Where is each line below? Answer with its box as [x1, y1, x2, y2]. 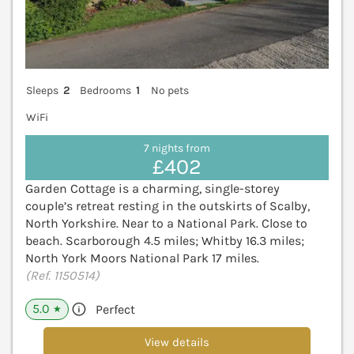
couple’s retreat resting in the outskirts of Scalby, [25, 198, 310, 214]
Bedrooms [80, 84, 132, 98]
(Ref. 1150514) [25, 268, 100, 284]
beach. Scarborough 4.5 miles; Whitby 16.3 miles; [25, 233, 304, 249]
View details [145, 335, 209, 350]
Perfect [96, 302, 135, 318]
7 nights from [144, 141, 210, 155]
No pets [150, 84, 189, 98]
